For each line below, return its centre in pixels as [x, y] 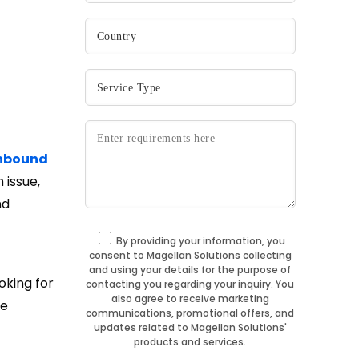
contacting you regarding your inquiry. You [190, 284]
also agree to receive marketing [190, 298]
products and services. [190, 342]
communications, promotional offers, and [190, 313]
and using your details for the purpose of [190, 270]
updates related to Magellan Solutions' [190, 327]
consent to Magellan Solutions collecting [190, 255]
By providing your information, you [200, 241]
